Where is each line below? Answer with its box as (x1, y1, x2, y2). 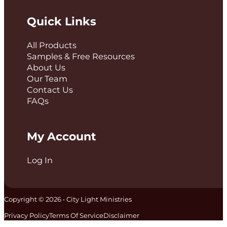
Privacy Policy (4, 211, 49, 220)
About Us (26, 62, 65, 72)
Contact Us (26, 84, 73, 95)
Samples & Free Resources (26, 51, 135, 61)
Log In (26, 155, 53, 165)
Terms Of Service (49, 211, 103, 220)
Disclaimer (103, 211, 139, 220)
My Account (26, 129, 96, 143)
